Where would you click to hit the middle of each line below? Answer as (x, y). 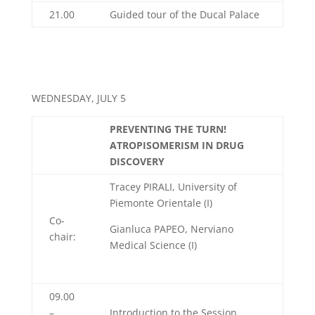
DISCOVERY (137, 161)
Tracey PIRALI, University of (173, 187)
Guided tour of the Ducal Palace (184, 14)
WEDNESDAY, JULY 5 (78, 98)
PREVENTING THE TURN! (168, 129)
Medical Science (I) (153, 245)
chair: (62, 237)
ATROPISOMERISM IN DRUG (176, 145)
